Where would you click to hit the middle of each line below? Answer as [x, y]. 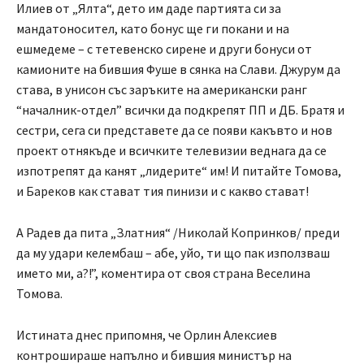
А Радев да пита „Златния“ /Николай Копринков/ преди [178, 233]
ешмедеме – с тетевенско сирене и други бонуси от [164, 49]
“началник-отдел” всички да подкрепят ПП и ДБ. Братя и [180, 110]
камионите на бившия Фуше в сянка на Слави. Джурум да [178, 69]
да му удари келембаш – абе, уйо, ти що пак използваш [173, 253]
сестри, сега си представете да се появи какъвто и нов [174, 130]
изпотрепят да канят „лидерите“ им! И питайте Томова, [179, 171]
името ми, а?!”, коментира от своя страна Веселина [163, 273]
